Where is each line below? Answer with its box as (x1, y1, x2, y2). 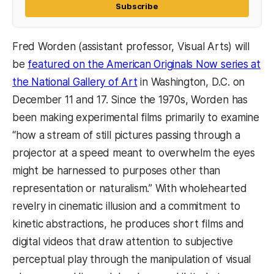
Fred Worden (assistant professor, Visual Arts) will (12, 40, 250, 53)
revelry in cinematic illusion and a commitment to (12, 200, 240, 213)
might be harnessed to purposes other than (12, 165, 221, 177)
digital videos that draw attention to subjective (12, 235, 233, 248)
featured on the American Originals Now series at (28, 58, 261, 71)
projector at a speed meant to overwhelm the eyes (12, 147, 255, 160)
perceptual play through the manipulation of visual (12, 253, 251, 266)
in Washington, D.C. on (137, 76, 245, 89)
